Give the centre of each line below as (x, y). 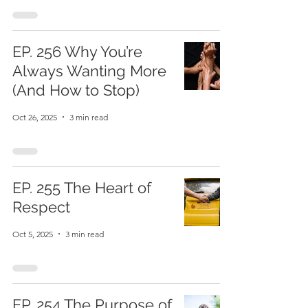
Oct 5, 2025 (33, 234)
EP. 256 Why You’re (77, 52)
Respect (41, 207)
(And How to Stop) (76, 90)
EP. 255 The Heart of (82, 188)
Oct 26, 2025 (35, 117)
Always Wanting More (89, 71)
